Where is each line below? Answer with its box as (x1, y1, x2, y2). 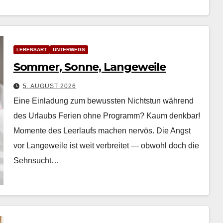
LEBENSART (16, 46, 47, 52)
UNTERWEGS (52, 46, 85, 52)
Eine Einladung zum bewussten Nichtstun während (13, 96, 194, 105)
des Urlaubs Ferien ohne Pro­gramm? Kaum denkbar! (13, 111, 200, 120)
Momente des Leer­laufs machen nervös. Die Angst (13, 126, 191, 135)
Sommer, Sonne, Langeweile (13, 60, 166, 74)
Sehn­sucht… (13, 156, 59, 165)
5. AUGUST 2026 (22, 82, 76, 90)
